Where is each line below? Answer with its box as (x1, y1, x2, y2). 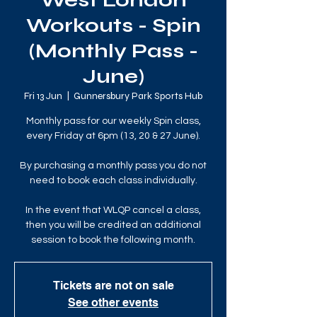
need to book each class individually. (29, 175, 197, 185)
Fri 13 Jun (24, 90, 62, 102)
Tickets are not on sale (52, 279, 174, 292)
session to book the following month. (31, 235, 195, 245)
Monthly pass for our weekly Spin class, (25, 116, 201, 126)
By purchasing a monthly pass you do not (20, 161, 207, 171)
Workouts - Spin (25, 13, 201, 38)
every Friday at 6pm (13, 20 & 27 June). (26, 131, 200, 141)
